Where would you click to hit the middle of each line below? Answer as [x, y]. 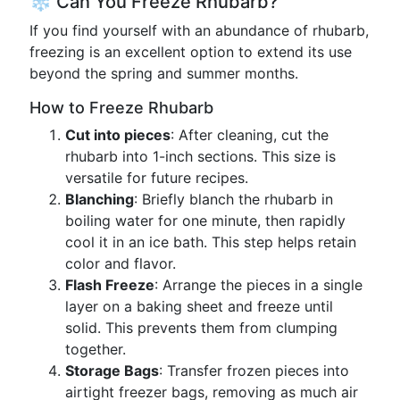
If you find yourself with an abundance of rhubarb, [199, 30]
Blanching [100, 199]
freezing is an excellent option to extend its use [191, 52]
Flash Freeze [110, 285]
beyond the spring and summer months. [164, 73]
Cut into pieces [118, 135]
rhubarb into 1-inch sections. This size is [200, 156]
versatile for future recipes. [157, 178]
